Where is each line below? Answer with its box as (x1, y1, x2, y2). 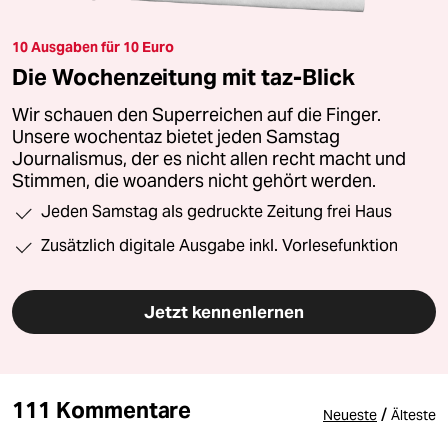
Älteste (391, 406, 436, 425)
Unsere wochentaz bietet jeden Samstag (12, 126, 340, 149)
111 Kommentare (12, 396, 192, 425)
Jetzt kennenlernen (143, 301, 305, 324)
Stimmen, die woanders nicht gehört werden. (12, 170, 376, 193)
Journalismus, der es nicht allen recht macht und (12, 148, 406, 171)
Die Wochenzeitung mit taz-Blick (12, 63, 355, 92)
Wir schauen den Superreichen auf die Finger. (12, 104, 381, 127)
